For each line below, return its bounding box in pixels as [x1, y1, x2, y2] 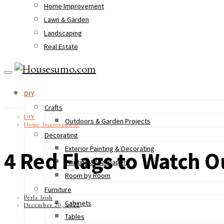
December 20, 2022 [24, 201, 80, 209]
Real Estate [44, 42, 78, 51]
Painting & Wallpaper [65, 157, 126, 166]
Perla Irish [24, 193, 53, 201]
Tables [65, 212, 84, 221]
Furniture [44, 185, 71, 194]
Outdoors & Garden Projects [65, 116, 150, 125]
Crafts [44, 103, 62, 112]
